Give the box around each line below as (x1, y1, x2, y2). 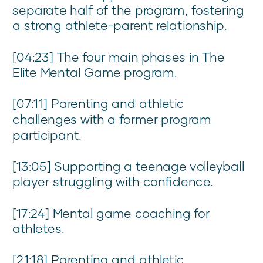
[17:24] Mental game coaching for (12, 205, 210, 221)
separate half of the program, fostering (12, 2, 244, 18)
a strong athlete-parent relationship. (12, 18, 227, 33)
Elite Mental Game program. (12, 65, 177, 80)
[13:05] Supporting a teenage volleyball (12, 159, 244, 174)
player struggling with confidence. (12, 174, 213, 189)
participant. (12, 127, 82, 143)
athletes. (12, 221, 65, 236)
